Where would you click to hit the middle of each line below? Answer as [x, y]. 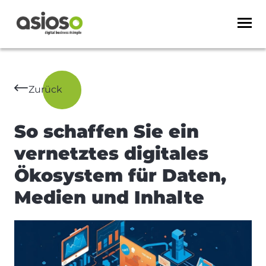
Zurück [45, 90]
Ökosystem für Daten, [120, 176]
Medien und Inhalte [109, 198]
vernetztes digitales [111, 154]
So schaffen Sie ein [107, 132]
